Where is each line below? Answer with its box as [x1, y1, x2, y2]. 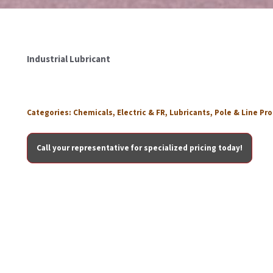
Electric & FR [117, 107, 165, 118]
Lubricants [169, 107, 210, 118]
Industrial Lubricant [27, 53, 110, 66]
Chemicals [73, 107, 113, 118]
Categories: [27, 107, 73, 118]
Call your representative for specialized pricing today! [37, 143, 243, 154]
